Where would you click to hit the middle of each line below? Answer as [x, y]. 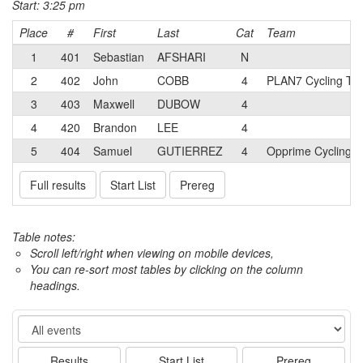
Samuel [113, 151]
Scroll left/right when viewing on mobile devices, [152, 253]
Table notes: [44, 237]
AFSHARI [181, 57]
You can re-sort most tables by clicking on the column [167, 269]
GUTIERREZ [190, 151]
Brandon [115, 127]
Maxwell [114, 104]
